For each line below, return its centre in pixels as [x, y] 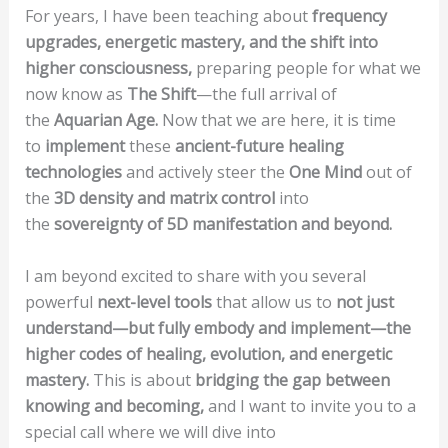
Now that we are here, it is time [276, 120]
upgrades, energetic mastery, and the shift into [201, 42]
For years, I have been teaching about [168, 16]
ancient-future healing [259, 146]
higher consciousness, [108, 68]
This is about [141, 379]
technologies [73, 172]
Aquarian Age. [105, 120]
